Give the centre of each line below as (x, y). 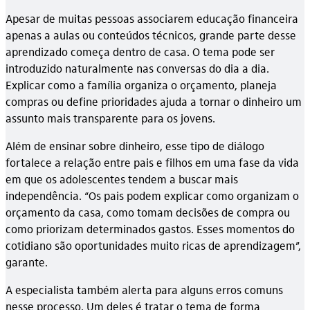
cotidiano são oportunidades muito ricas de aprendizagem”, (153, 245)
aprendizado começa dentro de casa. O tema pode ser (140, 51)
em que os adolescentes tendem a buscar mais (122, 179)
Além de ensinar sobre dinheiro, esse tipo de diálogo (135, 145)
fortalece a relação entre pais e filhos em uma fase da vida (152, 162)
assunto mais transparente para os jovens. (110, 118)
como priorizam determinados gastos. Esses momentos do (150, 228)
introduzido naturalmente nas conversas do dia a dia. (137, 68)
